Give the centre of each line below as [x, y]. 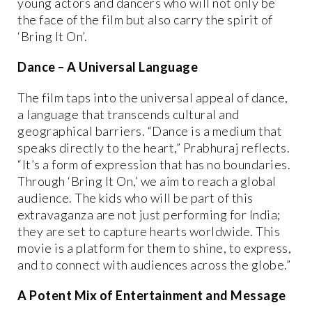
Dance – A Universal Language [108, 67]
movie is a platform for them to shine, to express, [154, 248]
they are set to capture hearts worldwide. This [149, 232]
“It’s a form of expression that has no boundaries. [154, 165]
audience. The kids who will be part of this [135, 198]
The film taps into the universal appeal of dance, [153, 98]
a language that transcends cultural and [128, 115]
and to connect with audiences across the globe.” [154, 265]
